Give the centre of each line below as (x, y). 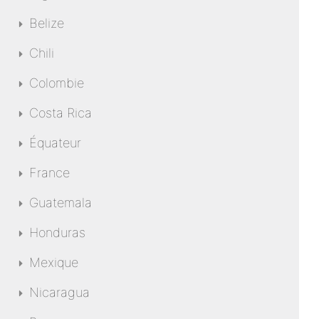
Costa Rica (61, 113)
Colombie (57, 83)
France (50, 173)
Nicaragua (60, 292)
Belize (47, 23)
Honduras (58, 232)
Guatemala (61, 203)
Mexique (54, 262)
